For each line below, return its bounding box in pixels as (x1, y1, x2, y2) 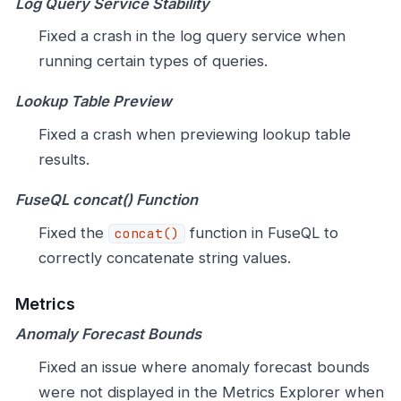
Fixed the (38, 223, 108, 242)
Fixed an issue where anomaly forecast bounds (38, 357, 370, 376)
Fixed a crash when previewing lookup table (38, 124, 351, 143)
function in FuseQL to (184, 223, 338, 242)
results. (38, 149, 90, 168)
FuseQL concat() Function (15, 191, 198, 209)
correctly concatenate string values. (38, 248, 291, 267)
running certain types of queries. (38, 52, 268, 71)
